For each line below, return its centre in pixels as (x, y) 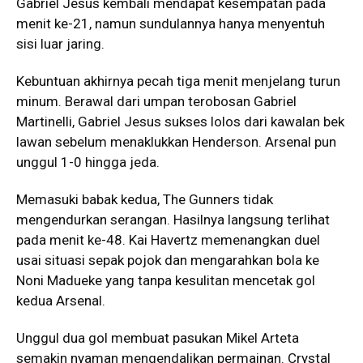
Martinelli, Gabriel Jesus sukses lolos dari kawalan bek (180, 121)
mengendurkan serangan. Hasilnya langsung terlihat (173, 219)
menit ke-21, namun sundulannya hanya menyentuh (171, 23)
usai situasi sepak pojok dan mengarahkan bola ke (168, 260)
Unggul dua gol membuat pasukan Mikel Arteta (158, 337)
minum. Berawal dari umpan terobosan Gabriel (156, 101)
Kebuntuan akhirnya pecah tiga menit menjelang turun (178, 81)
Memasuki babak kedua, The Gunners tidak (145, 199)
